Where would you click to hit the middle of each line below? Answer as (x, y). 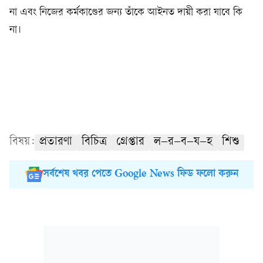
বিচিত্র (94, 142)
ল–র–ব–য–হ (183, 142)
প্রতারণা (56, 142)
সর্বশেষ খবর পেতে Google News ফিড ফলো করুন (140, 174)
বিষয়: (22, 142)
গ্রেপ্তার (130, 142)
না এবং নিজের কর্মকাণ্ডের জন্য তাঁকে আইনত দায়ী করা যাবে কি (126, 12)
